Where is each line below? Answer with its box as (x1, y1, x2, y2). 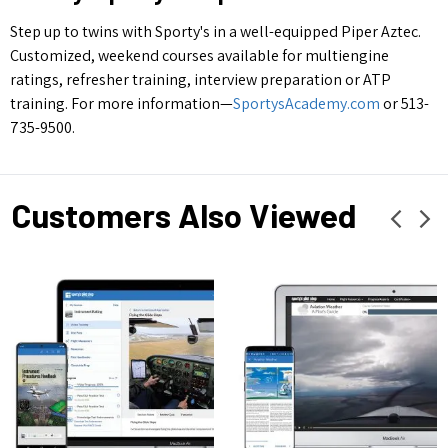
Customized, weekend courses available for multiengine (10, 44, 389, 66)
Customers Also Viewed (11, 194, 356, 235)
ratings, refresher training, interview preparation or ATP (10, 68, 391, 90)
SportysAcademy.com (233, 92, 380, 114)
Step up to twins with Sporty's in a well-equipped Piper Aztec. (10, 20, 421, 42)
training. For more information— (10, 92, 233, 114)
